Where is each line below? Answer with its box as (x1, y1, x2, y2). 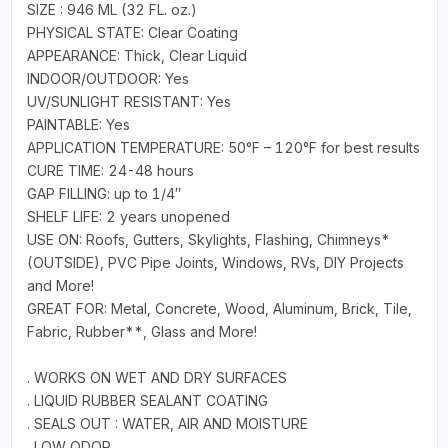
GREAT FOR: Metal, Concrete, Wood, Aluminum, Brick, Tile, (26, 299, 412, 317)
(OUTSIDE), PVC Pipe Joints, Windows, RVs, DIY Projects (26, 253, 404, 271)
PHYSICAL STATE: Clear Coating (26, 23, 238, 41)
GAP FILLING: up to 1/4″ (26, 184, 181, 202)
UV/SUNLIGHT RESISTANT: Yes (26, 92, 231, 110)
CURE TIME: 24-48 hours (26, 161, 194, 179)
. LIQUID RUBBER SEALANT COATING (26, 391, 268, 409)
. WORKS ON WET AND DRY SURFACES (26, 368, 287, 386)
